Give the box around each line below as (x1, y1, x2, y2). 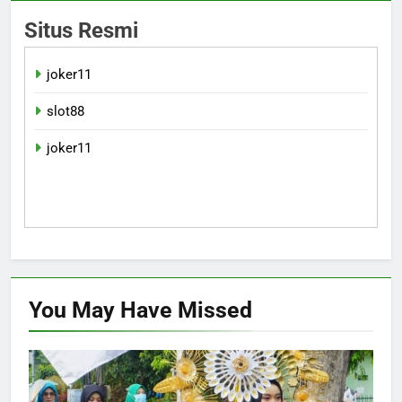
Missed (178, 296, 252, 323)
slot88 (47, 102, 84, 119)
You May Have (29, 296, 178, 323)
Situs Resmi (24, 17, 138, 43)
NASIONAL (172, 356, 225, 373)
